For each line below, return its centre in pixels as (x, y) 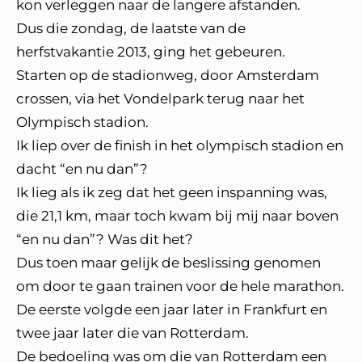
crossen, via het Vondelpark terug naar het (160, 99)
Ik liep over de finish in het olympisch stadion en (180, 145)
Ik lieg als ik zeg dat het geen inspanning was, (172, 192)
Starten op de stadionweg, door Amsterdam (168, 75)
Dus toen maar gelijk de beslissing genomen (168, 263)
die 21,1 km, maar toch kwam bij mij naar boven (177, 216)
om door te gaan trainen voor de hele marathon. (180, 286)
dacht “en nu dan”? (82, 169)
